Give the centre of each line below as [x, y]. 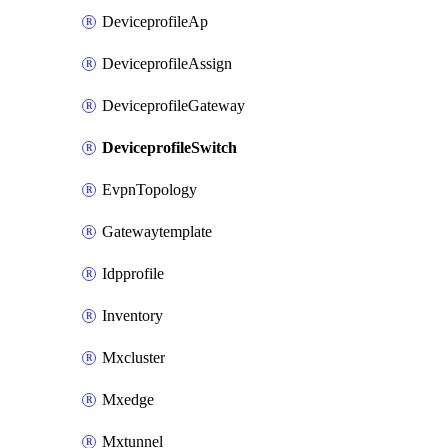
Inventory [132, 315]
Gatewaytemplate [157, 231]
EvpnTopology [149, 189]
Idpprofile [133, 273]
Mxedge [128, 399]
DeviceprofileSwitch [169, 147]
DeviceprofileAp [155, 21]
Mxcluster [133, 357]
